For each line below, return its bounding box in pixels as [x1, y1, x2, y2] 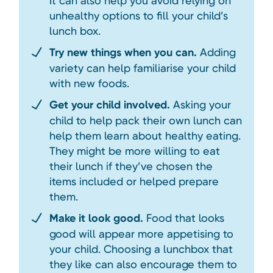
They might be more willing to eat [49, 144, 220, 158]
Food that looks [143, 211, 224, 225]
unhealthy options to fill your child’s [49, 9, 228, 23]
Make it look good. [49, 211, 143, 225]
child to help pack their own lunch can [49, 114, 242, 127]
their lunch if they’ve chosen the [49, 160, 213, 173]
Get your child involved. [49, 98, 170, 112]
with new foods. [49, 77, 129, 90]
